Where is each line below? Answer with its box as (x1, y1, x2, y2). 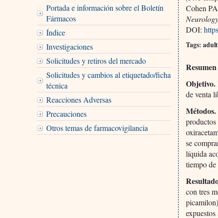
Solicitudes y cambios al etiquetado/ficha (46, 69, 171, 80)
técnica (46, 80, 68, 91)
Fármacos (46, 13, 76, 23)
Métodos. (186, 105, 217, 116)
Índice (46, 27, 65, 37)
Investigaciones (46, 41, 93, 52)
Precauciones (46, 108, 87, 119)
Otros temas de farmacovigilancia (46, 122, 148, 133)
